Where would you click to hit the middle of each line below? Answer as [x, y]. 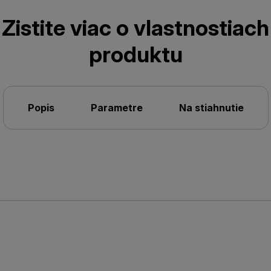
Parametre [116, 107]
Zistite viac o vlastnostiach [135, 28]
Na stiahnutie [211, 107]
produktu [135, 54]
